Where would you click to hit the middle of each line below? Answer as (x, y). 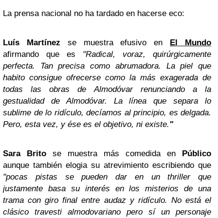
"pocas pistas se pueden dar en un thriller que (107, 177)
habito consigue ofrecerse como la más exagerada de (107, 78)
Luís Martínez (32, 43)
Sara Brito (25, 154)
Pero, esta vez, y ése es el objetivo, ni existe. (86, 124)
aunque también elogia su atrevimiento (76, 165)
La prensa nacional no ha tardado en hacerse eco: (94, 13)
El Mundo (191, 43)
